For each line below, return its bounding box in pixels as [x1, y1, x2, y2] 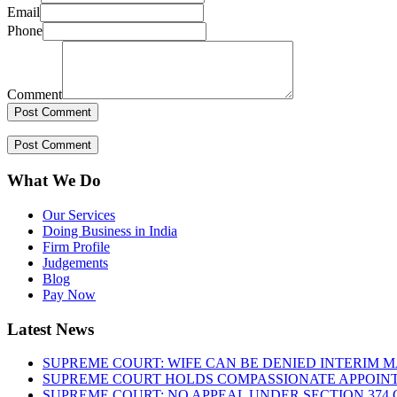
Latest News [7, 319, 94, 339]
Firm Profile [43, 238, 110, 254]
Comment [7, 87, 62, 103]
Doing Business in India [43, 222, 177, 238]
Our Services [43, 206, 115, 222]
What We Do [7, 171, 101, 191]
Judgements [43, 254, 108, 270]
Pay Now [43, 286, 96, 302]
